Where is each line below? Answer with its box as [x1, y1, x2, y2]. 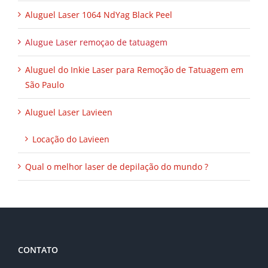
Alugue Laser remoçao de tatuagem [25, 36, 167, 48]
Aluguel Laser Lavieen [25, 106, 112, 118]
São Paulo [25, 79, 64, 91]
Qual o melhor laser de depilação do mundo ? [25, 161, 208, 173]
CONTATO [18, 244, 58, 256]
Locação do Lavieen [32, 133, 109, 145]
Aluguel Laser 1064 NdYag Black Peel [25, 9, 172, 21]
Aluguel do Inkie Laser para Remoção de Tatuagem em [25, 64, 243, 76]
